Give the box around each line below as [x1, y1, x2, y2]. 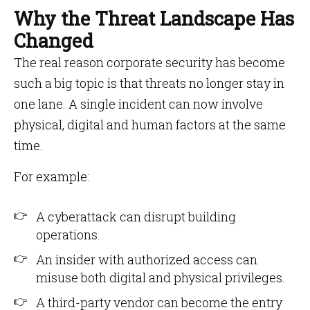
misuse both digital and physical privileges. [36, 269, 285, 286]
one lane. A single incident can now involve [14, 95, 263, 112]
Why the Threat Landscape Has [14, 6, 294, 30]
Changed [14, 28, 93, 53]
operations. [36, 226, 100, 243]
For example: [14, 168, 89, 185]
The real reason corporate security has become [14, 54, 285, 71]
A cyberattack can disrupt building [36, 208, 236, 225]
